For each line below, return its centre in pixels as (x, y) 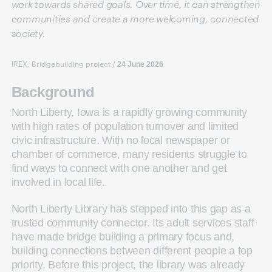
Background (53, 92)
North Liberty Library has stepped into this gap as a (131, 209)
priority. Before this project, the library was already (128, 264)
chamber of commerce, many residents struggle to (129, 154)
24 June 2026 (140, 64)
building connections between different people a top (132, 250)
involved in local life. (59, 182)
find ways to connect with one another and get (119, 168)
